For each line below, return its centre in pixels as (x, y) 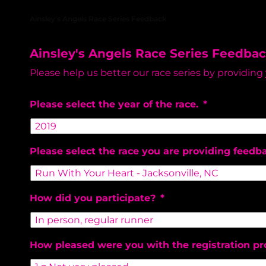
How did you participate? (93, 198)
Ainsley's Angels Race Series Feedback (98, 19)
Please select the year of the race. (114, 104)
